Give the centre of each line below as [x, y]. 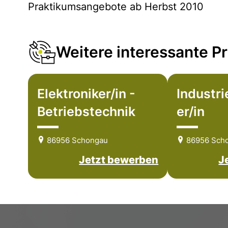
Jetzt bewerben [119, 160]
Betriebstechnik [86, 112]
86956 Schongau [76, 140]
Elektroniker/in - [86, 94]
